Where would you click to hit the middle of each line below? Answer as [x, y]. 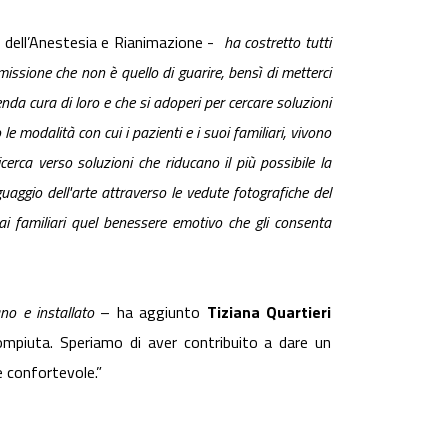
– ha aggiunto [150, 312]
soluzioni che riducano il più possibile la [204, 162]
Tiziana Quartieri [269, 312]
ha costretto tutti [275, 42]
